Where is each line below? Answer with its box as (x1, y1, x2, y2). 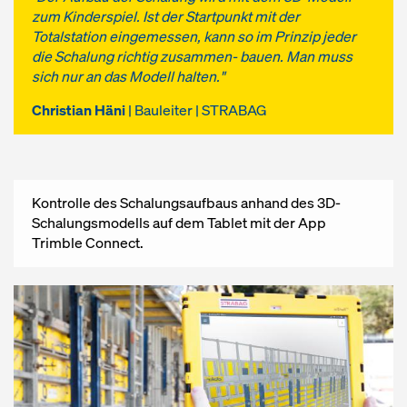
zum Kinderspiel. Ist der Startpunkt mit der (32, 6, 300, 26)
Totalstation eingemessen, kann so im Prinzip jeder (32, 26, 356, 46)
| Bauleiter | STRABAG (128, 100, 267, 120)
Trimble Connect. (32, 233, 144, 253)
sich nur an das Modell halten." (32, 66, 224, 86)
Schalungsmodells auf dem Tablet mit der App (32, 213, 326, 233)
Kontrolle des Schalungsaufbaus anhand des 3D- (32, 193, 341, 213)
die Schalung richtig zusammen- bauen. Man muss (32, 46, 352, 66)
